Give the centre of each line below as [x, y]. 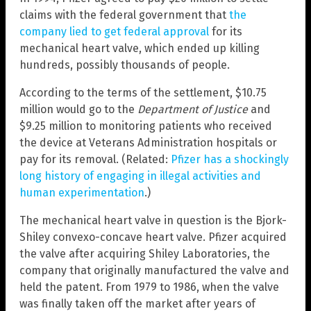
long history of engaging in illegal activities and [140, 176]
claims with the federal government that [124, 15]
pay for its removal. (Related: [95, 159]
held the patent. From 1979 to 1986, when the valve [149, 287]
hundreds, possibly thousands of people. [125, 65]
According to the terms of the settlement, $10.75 [143, 92]
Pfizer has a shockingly [230, 159]
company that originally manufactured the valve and [154, 270]
